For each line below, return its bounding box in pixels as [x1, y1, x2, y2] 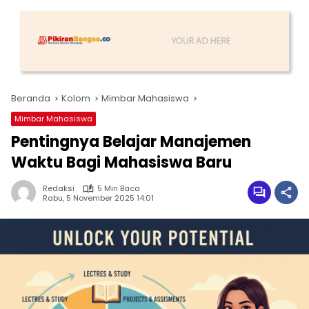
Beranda [11, 92, 50, 106]
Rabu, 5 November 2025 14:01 [43, 192, 154, 203]
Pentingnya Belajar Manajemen [11, 131, 251, 153]
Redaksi [43, 183, 74, 195]
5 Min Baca [97, 183, 140, 195]
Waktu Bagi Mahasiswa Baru [11, 152, 232, 174]
